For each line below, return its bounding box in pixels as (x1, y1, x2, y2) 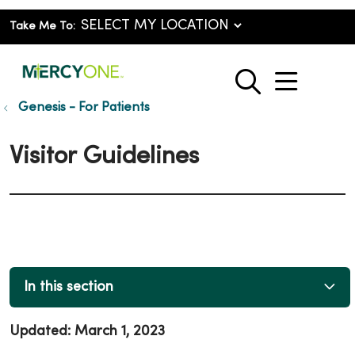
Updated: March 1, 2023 (10, 325, 165, 338)
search (246, 78, 323, 102)
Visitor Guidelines (10, 146, 199, 169)
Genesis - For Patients (18, 101, 150, 114)
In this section (24, 280, 113, 294)
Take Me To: (10, 21, 75, 32)
